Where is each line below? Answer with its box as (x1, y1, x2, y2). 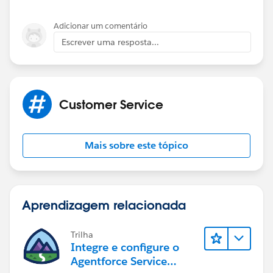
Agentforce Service (71, 253, 167, 268)
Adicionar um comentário (54, 20, 147, 31)
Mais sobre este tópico (85, 138, 188, 152)
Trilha (71, 229, 93, 240)
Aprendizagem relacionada (22, 196, 186, 213)
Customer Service (59, 96, 163, 112)
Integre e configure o (71, 239, 179, 254)
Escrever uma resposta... (62, 36, 159, 48)
